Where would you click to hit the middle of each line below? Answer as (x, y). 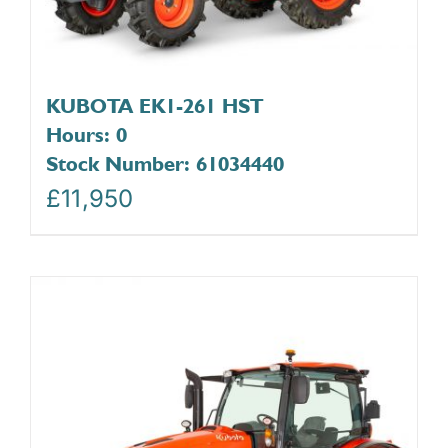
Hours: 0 (86, 134)
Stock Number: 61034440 (165, 163)
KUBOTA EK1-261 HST (154, 105)
